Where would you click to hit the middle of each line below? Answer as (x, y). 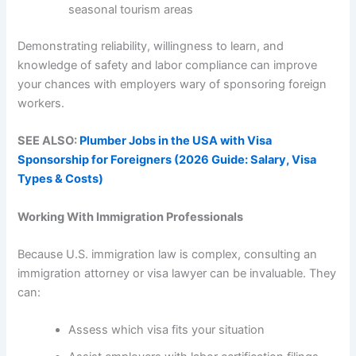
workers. (41, 103)
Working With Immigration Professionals (131, 217)
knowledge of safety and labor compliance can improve (168, 65)
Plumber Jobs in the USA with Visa (176, 141)
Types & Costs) (61, 179)
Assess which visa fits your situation (167, 330)
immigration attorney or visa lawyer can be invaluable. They (177, 274)
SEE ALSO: (49, 141)
